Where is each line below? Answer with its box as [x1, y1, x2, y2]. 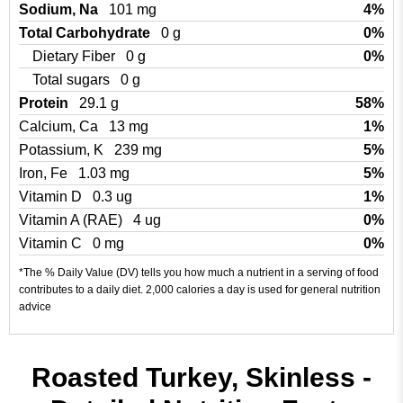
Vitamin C [19, 236, 85, 251]
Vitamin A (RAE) [19, 212, 126, 228]
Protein [19, 95, 72, 111]
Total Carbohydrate [19, 25, 154, 40]
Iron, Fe [19, 166, 71, 181]
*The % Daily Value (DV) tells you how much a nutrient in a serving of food [19, 266, 379, 279]
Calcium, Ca [19, 119, 102, 134]
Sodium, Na [19, 2, 102, 17]
